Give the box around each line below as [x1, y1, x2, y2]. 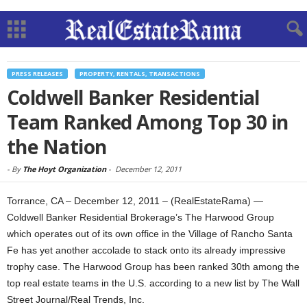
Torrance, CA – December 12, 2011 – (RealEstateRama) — [7, 195, 263, 206]
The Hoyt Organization [23, 164, 106, 174]
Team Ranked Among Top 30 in [7, 109, 288, 135]
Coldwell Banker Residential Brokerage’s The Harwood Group [7, 212, 274, 223]
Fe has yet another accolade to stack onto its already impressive [7, 245, 286, 256]
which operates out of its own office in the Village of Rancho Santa [7, 228, 293, 239]
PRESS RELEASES [12, 69, 63, 78]
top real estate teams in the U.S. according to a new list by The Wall [7, 278, 299, 288]
